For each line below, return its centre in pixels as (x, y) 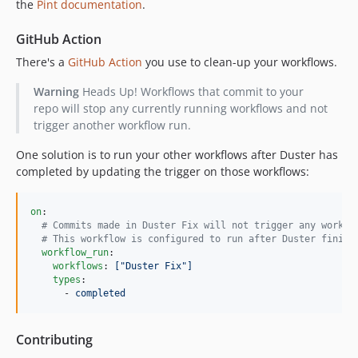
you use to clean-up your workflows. (240, 62)
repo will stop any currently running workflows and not (180, 108)
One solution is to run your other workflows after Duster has (177, 154)
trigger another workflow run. (112, 125)
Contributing (54, 339)
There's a (42, 62)
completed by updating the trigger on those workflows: (163, 171)
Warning (56, 91)
